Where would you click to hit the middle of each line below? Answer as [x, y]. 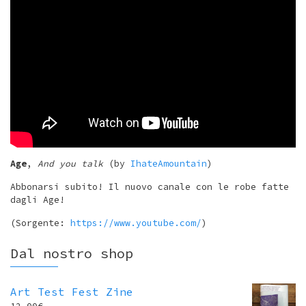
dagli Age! [38, 200]
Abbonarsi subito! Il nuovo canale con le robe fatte [150, 187]
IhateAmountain [169, 164]
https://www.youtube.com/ [136, 223]
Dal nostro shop [72, 253]
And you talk [70, 164]
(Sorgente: [40, 223]
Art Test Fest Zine [72, 292]
